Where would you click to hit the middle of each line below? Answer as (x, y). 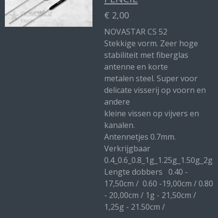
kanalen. (119, 125)
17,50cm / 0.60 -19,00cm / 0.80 (159, 183)
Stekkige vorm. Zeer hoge (151, 43)
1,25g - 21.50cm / (142, 207)
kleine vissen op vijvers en (152, 113)
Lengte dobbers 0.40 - (146, 172)
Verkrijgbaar (129, 148)
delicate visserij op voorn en (155, 90)
